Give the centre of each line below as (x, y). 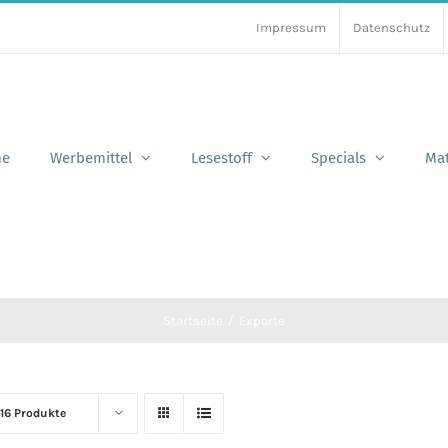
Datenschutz (391, 27)
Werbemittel (91, 157)
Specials (338, 157)
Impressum (291, 27)
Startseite (193, 320)
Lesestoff (221, 157)
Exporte (261, 320)
